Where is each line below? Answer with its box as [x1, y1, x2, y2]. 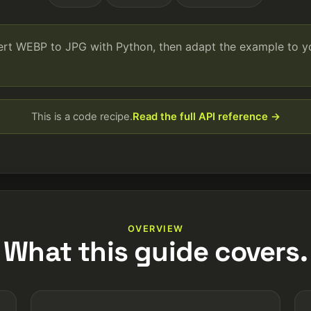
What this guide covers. [3, 233, 308, 269]
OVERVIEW [127, 223, 184, 234]
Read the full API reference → [132, 110, 280, 123]
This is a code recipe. [31, 110, 133, 123]
